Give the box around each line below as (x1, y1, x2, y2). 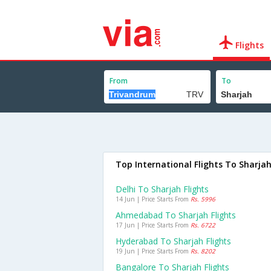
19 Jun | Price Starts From (116, 247, 191, 255)
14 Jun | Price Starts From (116, 195, 191, 203)
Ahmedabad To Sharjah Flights (116, 209, 236, 221)
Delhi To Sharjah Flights (116, 183, 209, 195)
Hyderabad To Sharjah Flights (116, 235, 231, 247)
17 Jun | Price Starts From (116, 221, 191, 229)
